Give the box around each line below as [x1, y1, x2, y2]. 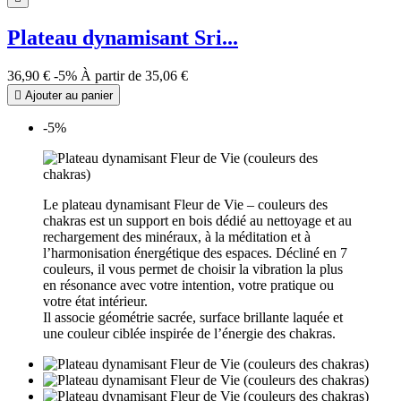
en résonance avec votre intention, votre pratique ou [43, 277, 334, 293]
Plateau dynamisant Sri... [7, 25, 238, 49]
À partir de [81, 67, 141, 83]
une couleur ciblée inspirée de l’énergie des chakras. [43, 325, 336, 341]
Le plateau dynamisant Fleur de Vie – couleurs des [43, 196, 328, 212]
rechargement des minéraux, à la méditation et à [43, 228, 311, 244]
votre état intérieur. [43, 293, 148, 309]
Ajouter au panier [21, 88, 113, 102]
